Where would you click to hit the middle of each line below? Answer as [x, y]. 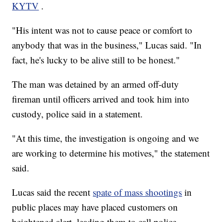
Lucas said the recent [53, 192]
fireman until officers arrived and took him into [101, 99]
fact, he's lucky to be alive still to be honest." [96, 60]
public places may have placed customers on [95, 207]
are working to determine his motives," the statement [111, 153]
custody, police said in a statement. [78, 114]
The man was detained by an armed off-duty [96, 84]
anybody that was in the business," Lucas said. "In [107, 45]
